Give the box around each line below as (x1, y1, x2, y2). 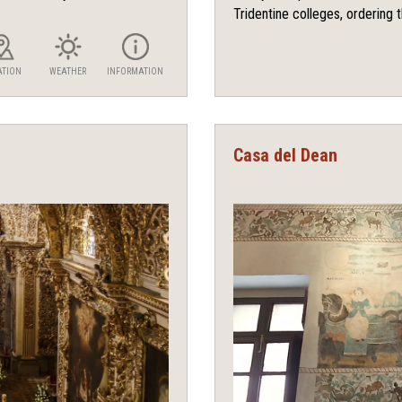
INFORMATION (107, 66, 163, 77)
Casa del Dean (233, 144, 337, 167)
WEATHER (49, 66, 86, 77)
